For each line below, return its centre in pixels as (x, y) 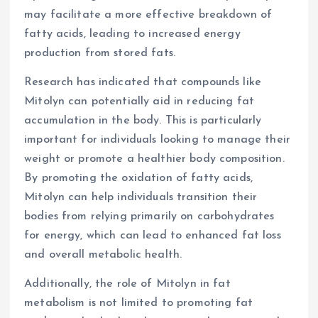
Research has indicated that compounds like (143, 82)
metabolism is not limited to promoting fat (138, 303)
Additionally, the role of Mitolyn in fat (127, 284)
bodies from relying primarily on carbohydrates (149, 216)
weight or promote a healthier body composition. (154, 159)
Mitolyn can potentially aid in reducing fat (139, 102)
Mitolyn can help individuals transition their (141, 197)
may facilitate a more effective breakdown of (148, 15)
